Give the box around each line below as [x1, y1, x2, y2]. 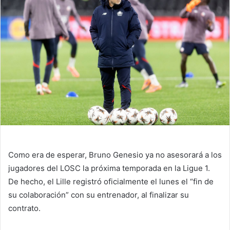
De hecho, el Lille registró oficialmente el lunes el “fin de [8, 176, 214, 186]
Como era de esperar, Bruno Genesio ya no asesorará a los [8, 149, 222, 160]
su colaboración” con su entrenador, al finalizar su [8, 189, 189, 200]
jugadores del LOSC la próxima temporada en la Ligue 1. [8, 163, 210, 173]
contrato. [8, 203, 41, 213]
